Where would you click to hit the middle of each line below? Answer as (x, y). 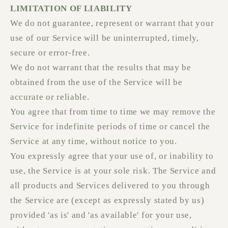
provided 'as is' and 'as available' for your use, (101, 215)
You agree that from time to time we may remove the (113, 112)
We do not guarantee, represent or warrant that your (112, 23)
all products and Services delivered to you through (110, 186)
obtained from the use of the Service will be (96, 82)
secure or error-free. (50, 53)
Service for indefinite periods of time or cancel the (110, 127)
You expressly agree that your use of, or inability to (112, 156)
